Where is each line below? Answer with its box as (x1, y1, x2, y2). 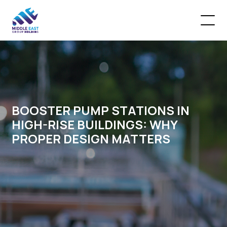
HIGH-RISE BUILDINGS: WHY (12, 116, 178, 133)
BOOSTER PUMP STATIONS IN (12, 102, 20, 119)
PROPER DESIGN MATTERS (12, 130, 171, 147)
